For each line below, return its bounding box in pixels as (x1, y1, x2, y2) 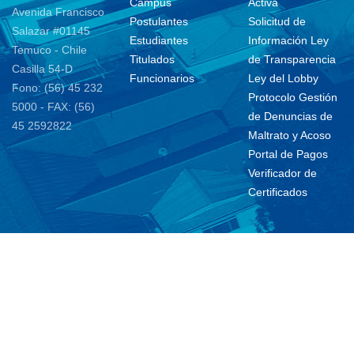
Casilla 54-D (12, 62, 73, 76)
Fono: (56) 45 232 (12, 81, 103, 95)
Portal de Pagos (247, 148, 328, 161)
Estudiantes (130, 34, 189, 47)
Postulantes (130, 15, 189, 28)
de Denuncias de (247, 110, 333, 123)
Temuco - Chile (12, 43, 87, 57)
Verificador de (247, 167, 317, 180)
